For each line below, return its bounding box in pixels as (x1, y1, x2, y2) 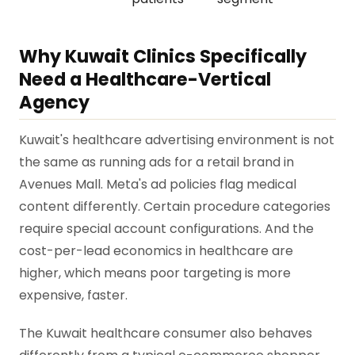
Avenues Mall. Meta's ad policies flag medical (19, 175, 296, 194)
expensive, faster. (19, 286, 128, 305)
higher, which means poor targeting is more (19, 264, 291, 283)
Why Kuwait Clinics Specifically (19, 43, 307, 69)
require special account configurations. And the (19, 219, 314, 239)
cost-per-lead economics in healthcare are (19, 242, 293, 261)
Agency (19, 89, 90, 115)
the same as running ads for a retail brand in (19, 153, 294, 172)
